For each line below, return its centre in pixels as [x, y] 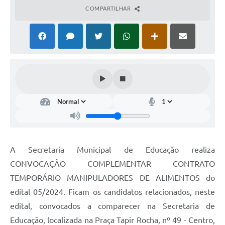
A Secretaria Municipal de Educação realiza [113, 150]
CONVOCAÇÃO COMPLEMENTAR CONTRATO [113, 164]
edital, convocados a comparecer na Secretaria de [113, 206]
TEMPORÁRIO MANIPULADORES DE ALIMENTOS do [113, 178]
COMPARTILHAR [109, 9]
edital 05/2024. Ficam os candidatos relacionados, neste [113, 192]
